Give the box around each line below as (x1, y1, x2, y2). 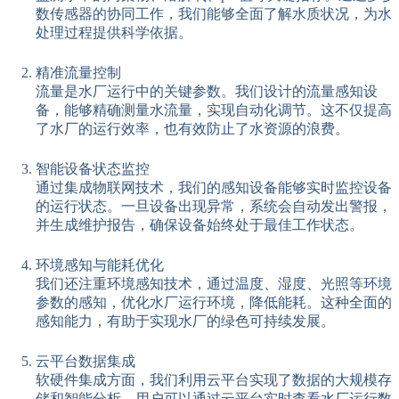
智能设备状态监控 (36, 161, 150, 177)
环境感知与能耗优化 (36, 257, 164, 273)
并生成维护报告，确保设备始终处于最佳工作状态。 (36, 217, 363, 233)
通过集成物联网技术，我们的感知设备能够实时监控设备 (36, 180, 392, 196)
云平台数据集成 (36, 354, 135, 370)
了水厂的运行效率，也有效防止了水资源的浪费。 (36, 121, 349, 137)
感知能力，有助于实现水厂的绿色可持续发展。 (36, 313, 335, 330)
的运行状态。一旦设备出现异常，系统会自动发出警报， (36, 199, 392, 215)
